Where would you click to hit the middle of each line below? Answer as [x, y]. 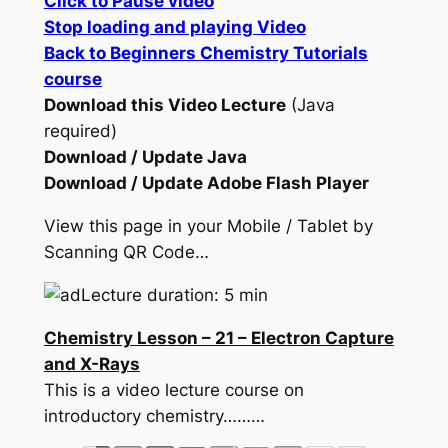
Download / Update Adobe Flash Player [206, 183]
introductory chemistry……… [154, 415]
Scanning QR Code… [126, 252]
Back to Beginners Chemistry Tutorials [205, 53]
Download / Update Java [145, 157]
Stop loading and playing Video [174, 27]
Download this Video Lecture [164, 105]
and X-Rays [91, 363]
